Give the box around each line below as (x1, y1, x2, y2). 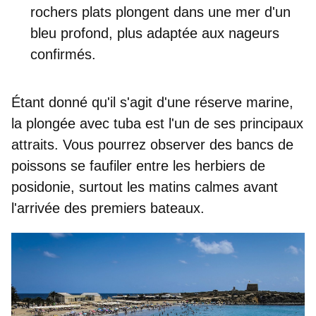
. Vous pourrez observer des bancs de (54, 136, 293, 152)
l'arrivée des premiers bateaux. (11, 200, 205, 216)
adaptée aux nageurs (147, 25, 279, 41)
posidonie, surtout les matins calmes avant (11, 178, 278, 195)
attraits (11, 136, 54, 152)
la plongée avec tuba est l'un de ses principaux (11, 115, 303, 131)
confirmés (30, 46, 92, 62)
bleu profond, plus (30, 25, 147, 41)
